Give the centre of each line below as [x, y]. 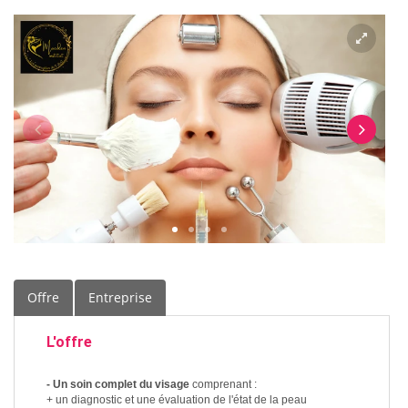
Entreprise [120, 298]
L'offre [69, 342]
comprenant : [224, 385]
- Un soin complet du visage [119, 385]
